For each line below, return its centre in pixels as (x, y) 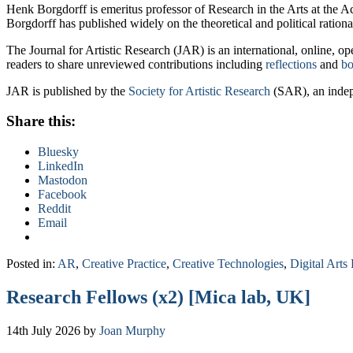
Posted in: (32, 264)
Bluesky (58, 152)
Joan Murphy (132, 330)
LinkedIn (61, 166)
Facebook (62, 195)
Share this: (41, 121)
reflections (291, 64)
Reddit (54, 209)
